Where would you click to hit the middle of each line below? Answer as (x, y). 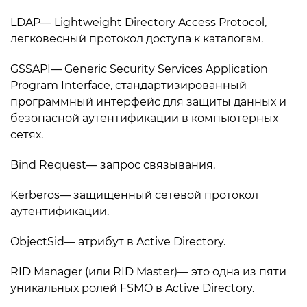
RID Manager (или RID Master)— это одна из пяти (148, 272)
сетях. (27, 135)
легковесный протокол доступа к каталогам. (137, 39)
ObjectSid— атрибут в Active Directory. (118, 242)
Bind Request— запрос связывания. (113, 165)
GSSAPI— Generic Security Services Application (139, 69)
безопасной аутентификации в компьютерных (144, 118)
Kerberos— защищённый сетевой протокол (134, 195)
